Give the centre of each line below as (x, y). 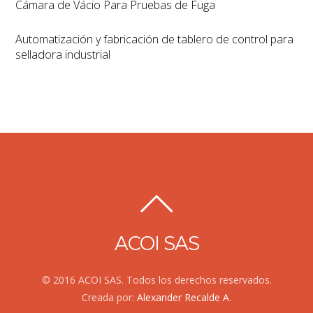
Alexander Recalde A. (184, 298)
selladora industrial (63, 54)
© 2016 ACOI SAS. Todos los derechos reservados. (156, 280)
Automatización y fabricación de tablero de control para (155, 39)
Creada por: (109, 298)
